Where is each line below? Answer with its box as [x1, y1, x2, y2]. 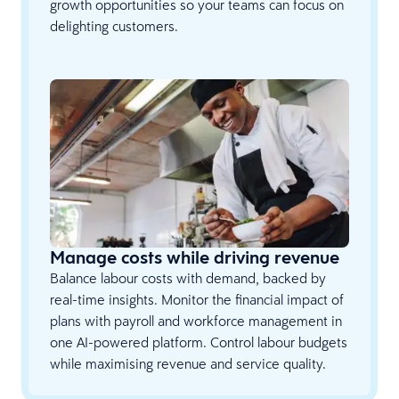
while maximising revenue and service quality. [50, 354, 326, 373]
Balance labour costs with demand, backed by [50, 269, 326, 288]
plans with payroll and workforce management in [50, 312, 342, 330]
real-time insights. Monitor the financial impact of [50, 290, 344, 309]
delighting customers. [50, 17, 178, 36]
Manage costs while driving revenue [50, 246, 339, 270]
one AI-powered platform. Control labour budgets [50, 333, 347, 352]
